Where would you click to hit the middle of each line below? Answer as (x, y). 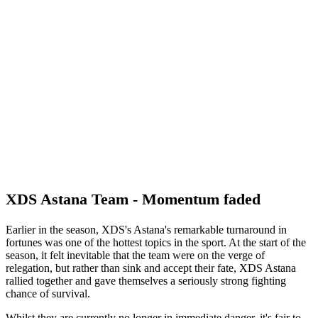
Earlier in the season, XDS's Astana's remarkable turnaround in (146, 229)
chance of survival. (48, 293)
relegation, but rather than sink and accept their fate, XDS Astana (151, 268)
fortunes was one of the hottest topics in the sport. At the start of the (156, 242)
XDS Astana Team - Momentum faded (133, 199)
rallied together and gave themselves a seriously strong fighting (146, 280)
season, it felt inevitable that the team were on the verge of (135, 255)
